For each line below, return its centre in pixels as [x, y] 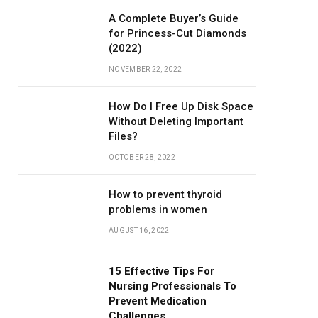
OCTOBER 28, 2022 [142, 157]
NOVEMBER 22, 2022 [146, 69]
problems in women [158, 209]
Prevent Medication [158, 301]
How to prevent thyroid [165, 194]
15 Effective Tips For [161, 271]
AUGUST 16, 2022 [139, 230]
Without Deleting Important [176, 121]
